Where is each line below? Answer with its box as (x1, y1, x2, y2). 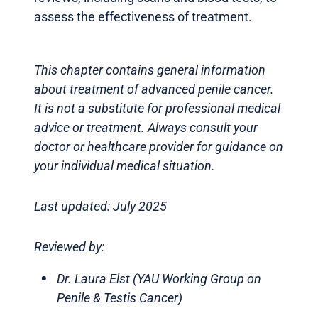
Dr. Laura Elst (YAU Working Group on (57, 270, 261, 286)
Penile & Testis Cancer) (57, 290, 182, 305)
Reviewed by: (34, 238, 104, 254)
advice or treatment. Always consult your (34, 119, 258, 135)
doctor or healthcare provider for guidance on (34, 138, 283, 154)
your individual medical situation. (34, 158, 215, 173)
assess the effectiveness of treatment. (34, 9, 252, 24)
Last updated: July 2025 (34, 198, 167, 214)
